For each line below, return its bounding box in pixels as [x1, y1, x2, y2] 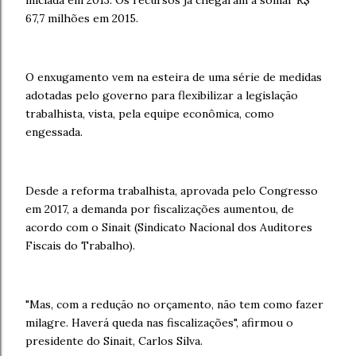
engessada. [25, 125, 83, 139]
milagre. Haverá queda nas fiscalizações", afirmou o [25, 315, 293, 330]
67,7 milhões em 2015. [25, 11, 138, 25]
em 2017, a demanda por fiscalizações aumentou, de [25, 202, 294, 216]
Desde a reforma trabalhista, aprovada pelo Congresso [25, 184, 318, 198]
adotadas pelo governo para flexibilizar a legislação [25, 88, 298, 103]
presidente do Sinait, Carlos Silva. [25, 334, 203, 348]
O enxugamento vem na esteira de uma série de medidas [25, 70, 322, 84]
